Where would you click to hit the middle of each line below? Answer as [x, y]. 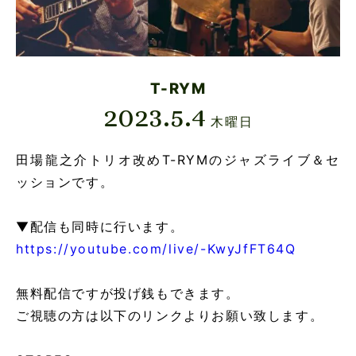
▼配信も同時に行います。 [100, 226]
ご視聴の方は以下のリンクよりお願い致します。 [170, 315]
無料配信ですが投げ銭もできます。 [128, 293]
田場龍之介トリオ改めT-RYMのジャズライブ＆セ [178, 159]
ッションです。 [65, 182]
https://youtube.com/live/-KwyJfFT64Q [156, 248]
